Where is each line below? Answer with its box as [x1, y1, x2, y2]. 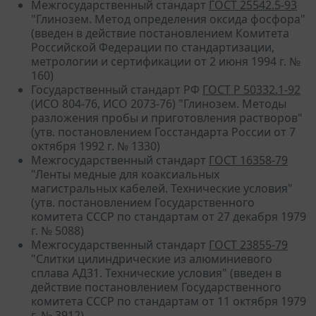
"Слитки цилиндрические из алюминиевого [31, 250, 272, 267]
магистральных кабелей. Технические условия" [31, 180, 293, 196]
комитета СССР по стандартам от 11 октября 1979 [31, 293, 306, 309]
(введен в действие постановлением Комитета [31, 25, 289, 41]
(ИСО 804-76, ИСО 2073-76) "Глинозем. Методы [31, 95, 286, 111]
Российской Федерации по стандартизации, [31, 39, 274, 55]
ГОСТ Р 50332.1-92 [202, 81, 300, 97]
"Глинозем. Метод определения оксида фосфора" [31, 11, 305, 27]
